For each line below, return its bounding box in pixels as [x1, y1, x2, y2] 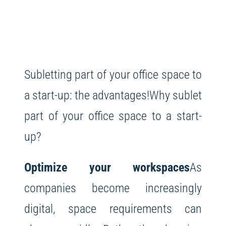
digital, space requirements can [24, 201, 202, 216]
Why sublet [149, 88, 202, 103]
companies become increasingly [24, 181, 202, 196]
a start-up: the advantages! [24, 88, 150, 103]
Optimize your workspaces [24, 160, 190, 175]
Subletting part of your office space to [24, 67, 202, 82]
